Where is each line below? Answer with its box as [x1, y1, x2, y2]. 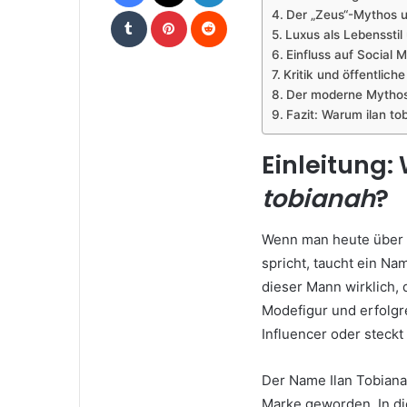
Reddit [225, 3, 263, 18]
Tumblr [145, 3, 184, 18]
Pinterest [185, 3, 238, 18]
